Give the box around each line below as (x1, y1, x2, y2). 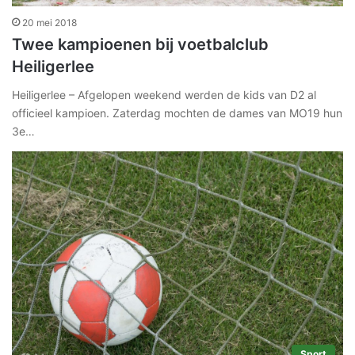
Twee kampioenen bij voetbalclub (12, 34, 269, 54)
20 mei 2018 (22, 16, 77, 29)
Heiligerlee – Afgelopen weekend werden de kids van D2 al (12, 87, 316, 101)
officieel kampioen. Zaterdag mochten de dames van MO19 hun (12, 105, 342, 120)
